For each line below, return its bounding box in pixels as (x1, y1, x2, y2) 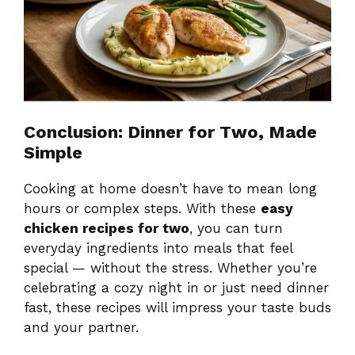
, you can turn (189, 219, 283, 236)
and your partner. (24, 319, 139, 335)
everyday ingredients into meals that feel (24, 239, 292, 256)
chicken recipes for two (24, 219, 189, 236)
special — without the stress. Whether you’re (24, 259, 317, 276)
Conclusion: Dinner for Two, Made (24, 121, 317, 142)
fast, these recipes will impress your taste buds (24, 299, 331, 315)
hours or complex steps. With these (24, 200, 261, 216)
